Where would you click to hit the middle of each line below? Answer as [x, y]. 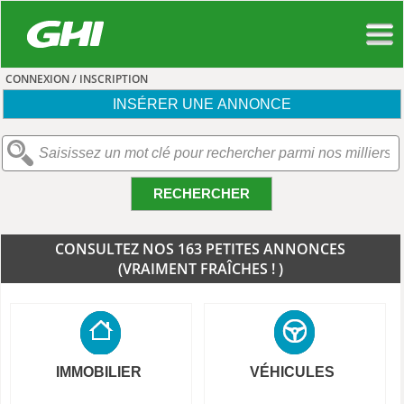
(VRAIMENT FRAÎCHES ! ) [200, 269]
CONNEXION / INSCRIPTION [76, 79]
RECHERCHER [201, 193]
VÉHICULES [293, 372]
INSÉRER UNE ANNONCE [202, 104]
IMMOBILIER [98, 372]
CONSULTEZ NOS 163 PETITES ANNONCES [201, 249]
